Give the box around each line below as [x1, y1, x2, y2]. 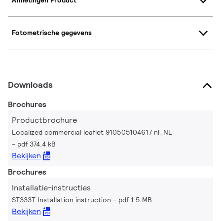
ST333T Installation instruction [12, 195, 111, 204]
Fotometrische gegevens [12, 28, 92, 37]
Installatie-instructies [12, 182, 91, 193]
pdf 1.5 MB [118, 195, 152, 204]
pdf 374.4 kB [17, 139, 56, 148]
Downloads [8, 78, 53, 90]
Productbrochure [12, 114, 77, 125]
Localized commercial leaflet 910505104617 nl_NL [12, 127, 172, 137]
